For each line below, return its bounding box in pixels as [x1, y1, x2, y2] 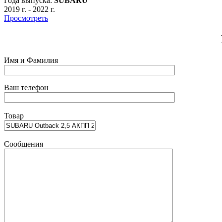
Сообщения [4, 139, 43, 148]
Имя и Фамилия [4, 55, 58, 64]
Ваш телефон [4, 83, 49, 92]
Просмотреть [4, 13, 48, 22]
